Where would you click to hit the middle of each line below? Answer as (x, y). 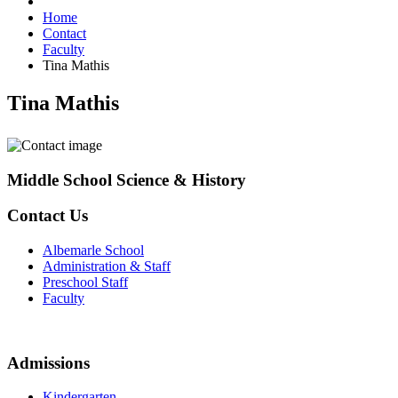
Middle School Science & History (127, 179)
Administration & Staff (107, 266)
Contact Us (48, 216)
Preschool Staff (85, 282)
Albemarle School (93, 250)
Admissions (48, 362)
